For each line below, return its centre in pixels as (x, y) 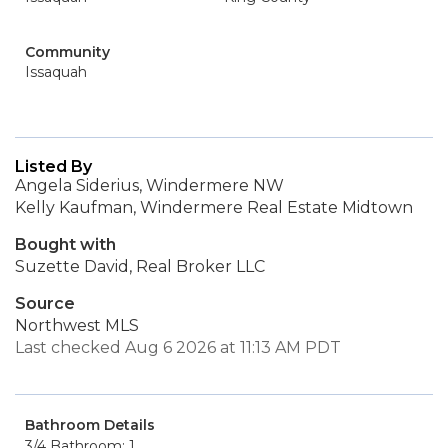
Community (67, 52)
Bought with (65, 244)
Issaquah (56, 72)
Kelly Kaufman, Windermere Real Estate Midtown (214, 207)
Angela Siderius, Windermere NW (149, 185)
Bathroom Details (90, 425)
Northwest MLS (77, 325)
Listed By (53, 166)
